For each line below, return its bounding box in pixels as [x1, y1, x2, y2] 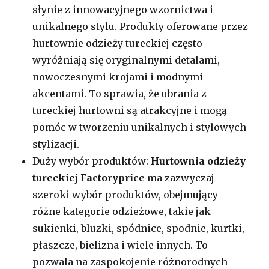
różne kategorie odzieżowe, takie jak [32, 205, 211, 217]
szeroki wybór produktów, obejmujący [32, 188, 219, 201]
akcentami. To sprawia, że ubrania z [32, 87, 207, 100]
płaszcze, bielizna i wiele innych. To [32, 238, 208, 251]
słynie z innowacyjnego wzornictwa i [32, 3, 214, 16]
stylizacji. [32, 138, 80, 150]
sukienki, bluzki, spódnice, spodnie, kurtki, [32, 222, 245, 234]
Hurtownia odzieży [151, 154, 246, 167]
